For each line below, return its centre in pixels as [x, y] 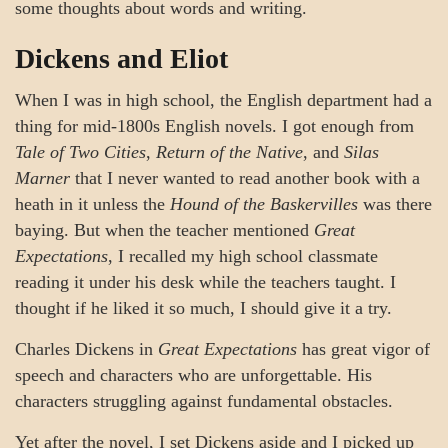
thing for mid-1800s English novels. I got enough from [214, 126]
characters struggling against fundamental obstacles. [204, 401]
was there [395, 204]
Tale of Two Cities [80, 152]
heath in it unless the [92, 204]
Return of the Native [229, 152]
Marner [42, 178]
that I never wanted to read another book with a [245, 178]
